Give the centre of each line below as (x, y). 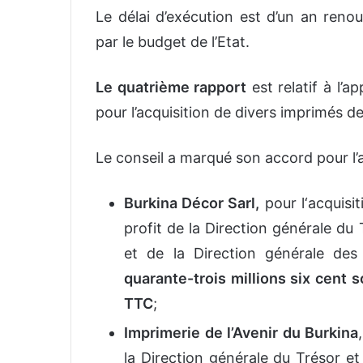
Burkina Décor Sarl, (192, 203)
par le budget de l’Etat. (173, 42)
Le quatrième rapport (171, 88)
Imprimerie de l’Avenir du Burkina (241, 333)
